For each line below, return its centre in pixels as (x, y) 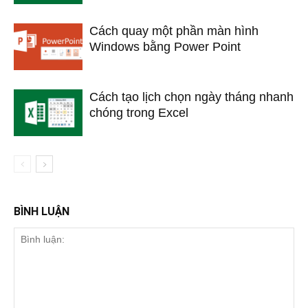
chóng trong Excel (139, 112)
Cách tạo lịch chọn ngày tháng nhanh (191, 97)
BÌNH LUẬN (42, 211)
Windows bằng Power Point (165, 46)
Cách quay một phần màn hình (174, 31)
